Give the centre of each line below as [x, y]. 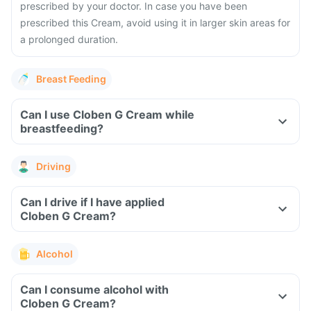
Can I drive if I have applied [92, 202]
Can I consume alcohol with [94, 289]
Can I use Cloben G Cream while [107, 115]
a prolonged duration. [69, 39]
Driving [53, 166]
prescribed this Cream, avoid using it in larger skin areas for [155, 23]
